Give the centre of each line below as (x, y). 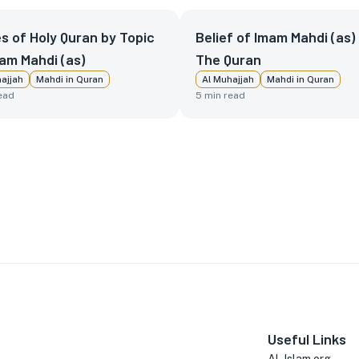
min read (224, 95)
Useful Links (307, 339)
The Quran (228, 59)
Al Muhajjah (228, 79)
